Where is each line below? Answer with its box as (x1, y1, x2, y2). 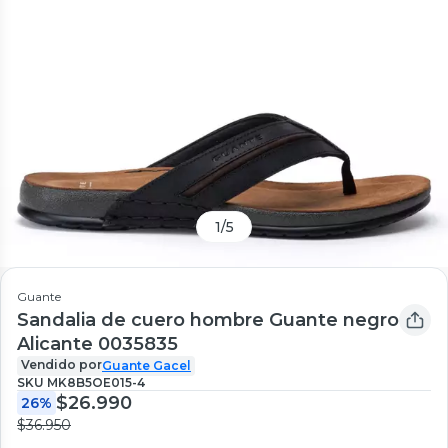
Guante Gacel (102, 357, 191, 373)
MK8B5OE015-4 (47, 374, 145, 390)
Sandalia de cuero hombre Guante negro (17, 308, 399, 331)
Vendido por (21, 356, 102, 372)
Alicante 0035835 (17, 332, 178, 355)
